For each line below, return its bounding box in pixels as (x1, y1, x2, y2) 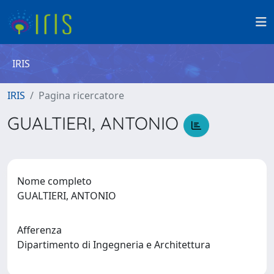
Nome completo (17, 174, 92, 188)
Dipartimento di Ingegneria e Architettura (17, 237, 215, 251)
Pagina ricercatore (39, 89, 124, 102)
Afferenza (17, 223, 62, 237)
